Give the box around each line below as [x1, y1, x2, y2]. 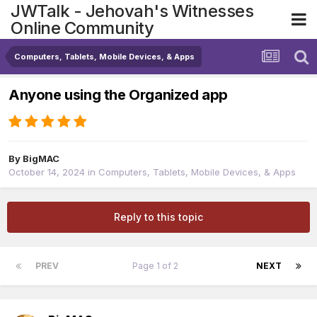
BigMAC [23, 153, 59, 165]
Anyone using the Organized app [8, 86, 228, 104]
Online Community [11, 17, 154, 38]
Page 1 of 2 [132, 260, 183, 272]
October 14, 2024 [8, 166, 85, 178]
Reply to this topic [114, 211, 203, 224]
